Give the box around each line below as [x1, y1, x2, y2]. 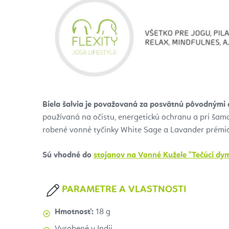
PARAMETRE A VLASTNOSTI [59, 185, 187, 195]
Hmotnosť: [55, 208, 94, 217]
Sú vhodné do [42, 151, 94, 160]
